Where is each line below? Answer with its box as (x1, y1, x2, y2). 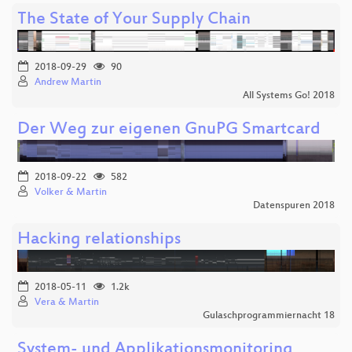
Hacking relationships (17, 229, 181, 250)
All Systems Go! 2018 (243, 90, 335, 101)
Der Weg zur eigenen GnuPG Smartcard (17, 119, 321, 140)
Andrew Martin (35, 76, 101, 88)
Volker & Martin (35, 186, 107, 198)
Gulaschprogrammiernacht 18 (203, 310, 335, 321)
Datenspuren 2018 (253, 200, 335, 211)
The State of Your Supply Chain (17, 9, 251, 30)
